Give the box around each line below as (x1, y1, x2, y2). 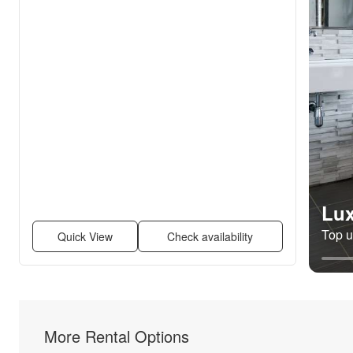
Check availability (167, 229, 254, 244)
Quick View (57, 229, 113, 244)
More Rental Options (44, 325, 189, 347)
